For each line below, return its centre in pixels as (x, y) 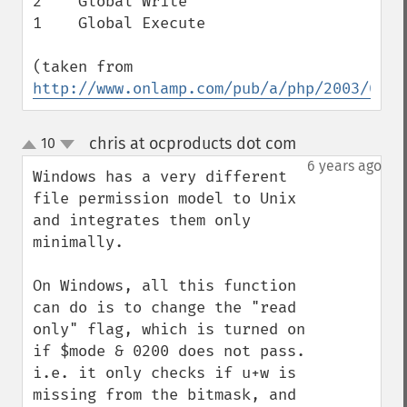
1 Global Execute (119, 23)
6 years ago (344, 166)
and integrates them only (142, 220)
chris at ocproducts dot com (192, 144)
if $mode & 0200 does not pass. (169, 351)
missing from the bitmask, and (164, 395)
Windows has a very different (160, 177)
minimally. (78, 242)
